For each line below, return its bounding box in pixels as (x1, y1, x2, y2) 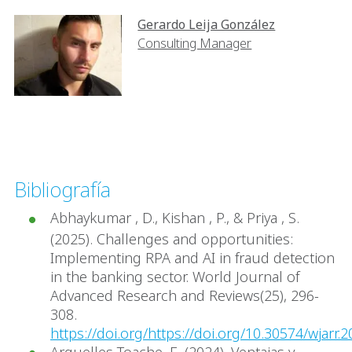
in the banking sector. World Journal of (50, 266, 299, 286)
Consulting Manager (137, 35, 252, 53)
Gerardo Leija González (137, 16, 276, 34)
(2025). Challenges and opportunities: (50, 229, 293, 248)
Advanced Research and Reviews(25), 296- (50, 285, 319, 305)
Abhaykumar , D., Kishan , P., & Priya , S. (50, 208, 299, 228)
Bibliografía (14, 175, 111, 204)
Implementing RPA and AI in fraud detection (50, 247, 335, 267)
